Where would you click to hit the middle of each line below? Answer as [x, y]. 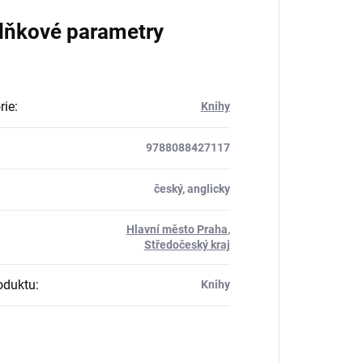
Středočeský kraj [187, 244]
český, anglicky [192, 188]
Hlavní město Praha [177, 229]
